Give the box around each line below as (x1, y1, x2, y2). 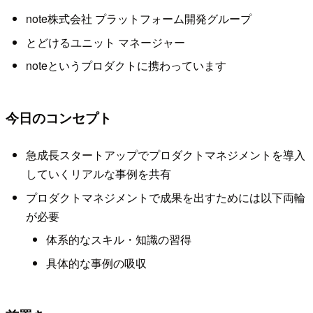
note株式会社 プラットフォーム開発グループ (25, 10, 252, 27)
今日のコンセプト (6, 108, 112, 128)
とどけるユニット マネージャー (25, 34, 185, 50)
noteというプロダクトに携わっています (25, 57, 226, 73)
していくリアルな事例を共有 (25, 166, 171, 182)
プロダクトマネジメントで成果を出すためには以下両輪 (25, 189, 305, 205)
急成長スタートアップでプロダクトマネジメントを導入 (25, 147, 305, 163)
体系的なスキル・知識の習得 (45, 231, 191, 248)
